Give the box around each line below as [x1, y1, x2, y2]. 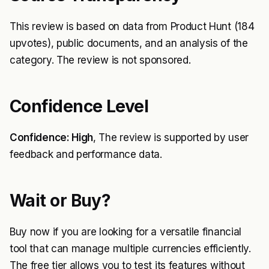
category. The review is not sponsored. [10, 54, 191, 66]
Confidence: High [10, 131, 94, 144]
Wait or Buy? [10, 190, 111, 211]
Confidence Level [10, 96, 149, 116]
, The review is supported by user [93, 131, 249, 144]
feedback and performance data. [10, 148, 162, 160]
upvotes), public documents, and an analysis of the [10, 37, 248, 49]
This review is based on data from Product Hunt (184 [10, 20, 255, 32]
